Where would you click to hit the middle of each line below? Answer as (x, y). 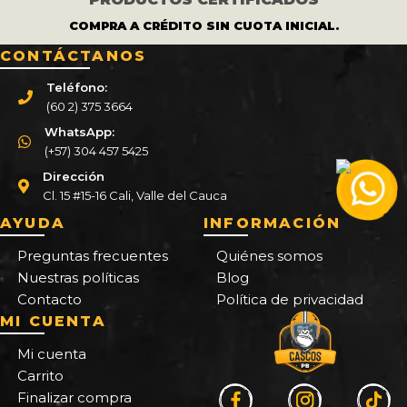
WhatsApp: (79, 131)
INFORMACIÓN (273, 223)
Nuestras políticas (78, 277)
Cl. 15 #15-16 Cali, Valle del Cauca (135, 195)
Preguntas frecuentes (93, 255)
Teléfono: (77, 87)
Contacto (50, 299)
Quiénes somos (269, 255)
